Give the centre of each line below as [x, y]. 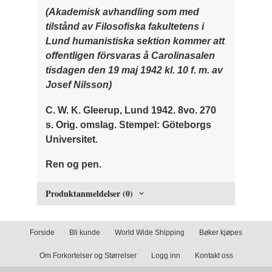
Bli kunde [85, 233]
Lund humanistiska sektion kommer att [135, 41]
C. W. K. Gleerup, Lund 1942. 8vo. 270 [131, 110]
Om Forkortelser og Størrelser [88, 256]
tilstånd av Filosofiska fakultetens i [125, 27]
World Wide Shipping [150, 233]
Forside [42, 233]
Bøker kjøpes [221, 233]
